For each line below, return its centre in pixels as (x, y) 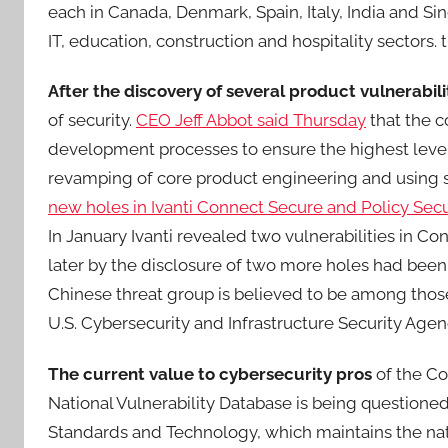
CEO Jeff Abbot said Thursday (251, 120)
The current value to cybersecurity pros (210, 373)
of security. (92, 120)
